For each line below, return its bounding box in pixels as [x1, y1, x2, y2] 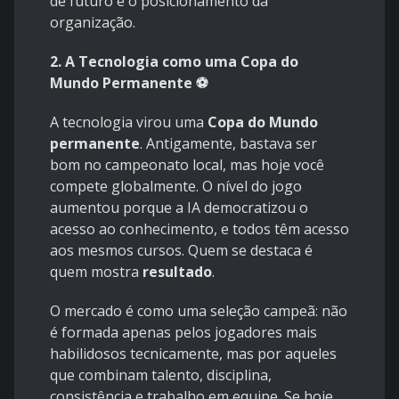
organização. [50, 12, 135, 33]
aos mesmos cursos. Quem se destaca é [50, 240, 313, 261]
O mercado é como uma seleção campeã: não [50, 301, 347, 322]
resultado [142, 262, 212, 282]
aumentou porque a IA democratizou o [50, 198, 308, 218]
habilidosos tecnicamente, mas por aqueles [50, 344, 337, 364]
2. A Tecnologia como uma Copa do [50, 52, 298, 72]
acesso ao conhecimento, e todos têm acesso [50, 219, 349, 240]
